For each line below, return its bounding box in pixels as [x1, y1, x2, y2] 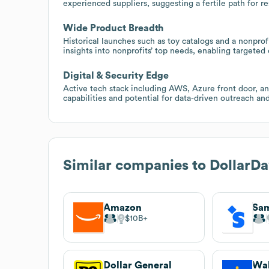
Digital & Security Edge [63, 70, 169, 80]
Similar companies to [63, 158, 210, 173]
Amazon [103, 202, 142, 213]
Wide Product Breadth [63, 23, 164, 33]
